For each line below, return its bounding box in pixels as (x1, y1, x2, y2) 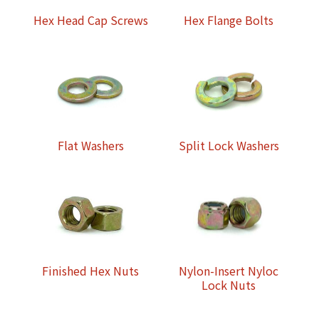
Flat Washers (57, 137, 124, 155)
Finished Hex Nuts (42, 262, 139, 280)
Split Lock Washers (178, 137, 279, 155)
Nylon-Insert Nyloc (179, 262, 278, 280)
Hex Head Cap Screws (33, 11, 148, 29)
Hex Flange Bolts (184, 11, 273, 29)
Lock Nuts (202, 276, 256, 294)
